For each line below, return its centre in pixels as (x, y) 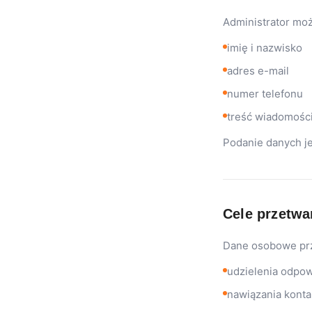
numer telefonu (265, 94)
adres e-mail (258, 71)
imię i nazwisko (265, 48)
